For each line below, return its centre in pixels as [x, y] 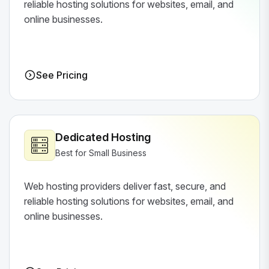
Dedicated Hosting [103, 138]
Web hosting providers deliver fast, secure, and [125, 186]
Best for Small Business [101, 153]
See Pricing [62, 75]
